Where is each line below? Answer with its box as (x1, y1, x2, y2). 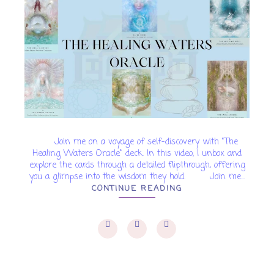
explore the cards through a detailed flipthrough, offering (29, 159, 245, 172)
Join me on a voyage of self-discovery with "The (36, 136, 238, 149)
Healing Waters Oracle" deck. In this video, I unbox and (32, 147, 242, 161)
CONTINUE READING (92, 183, 182, 195)
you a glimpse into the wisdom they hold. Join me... (29, 171, 245, 184)
